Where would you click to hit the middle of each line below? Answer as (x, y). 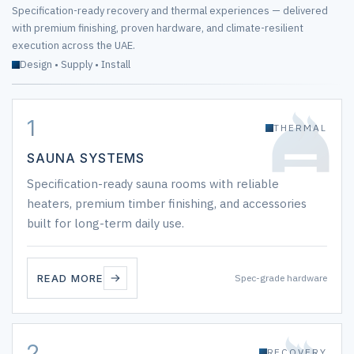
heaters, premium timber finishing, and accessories (167, 203)
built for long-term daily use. (105, 223)
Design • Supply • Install (75, 64)
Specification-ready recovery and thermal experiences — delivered (170, 11)
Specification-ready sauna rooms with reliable (153, 184)
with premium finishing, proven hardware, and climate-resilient (158, 28)
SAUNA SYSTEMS (86, 158)
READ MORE (70, 278)
